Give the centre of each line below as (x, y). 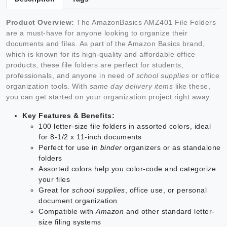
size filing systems (70, 222)
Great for (55, 190)
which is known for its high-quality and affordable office (101, 54)
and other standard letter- (169, 211)
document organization (78, 200)
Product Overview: (40, 22)
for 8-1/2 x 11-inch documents (90, 137)
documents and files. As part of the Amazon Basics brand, (105, 43)
